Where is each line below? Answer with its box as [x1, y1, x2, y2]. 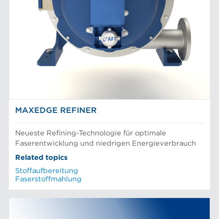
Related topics [15, 154, 68, 162]
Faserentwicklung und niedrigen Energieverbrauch [15, 140, 197, 148]
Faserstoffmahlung [15, 175, 82, 183]
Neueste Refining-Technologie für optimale [15, 130, 167, 137]
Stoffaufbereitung [15, 167, 79, 175]
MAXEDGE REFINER [15, 107, 97, 115]
